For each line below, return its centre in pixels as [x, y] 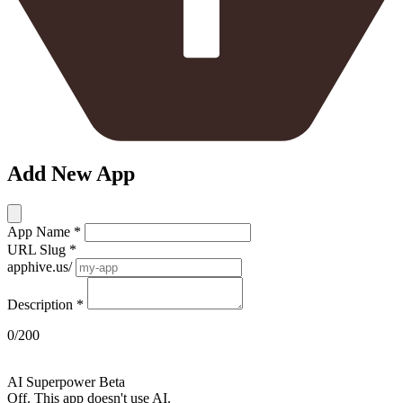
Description [42, 305]
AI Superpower [51, 382]
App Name [40, 232]
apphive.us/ [40, 267]
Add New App [71, 174]
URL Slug [38, 250]
